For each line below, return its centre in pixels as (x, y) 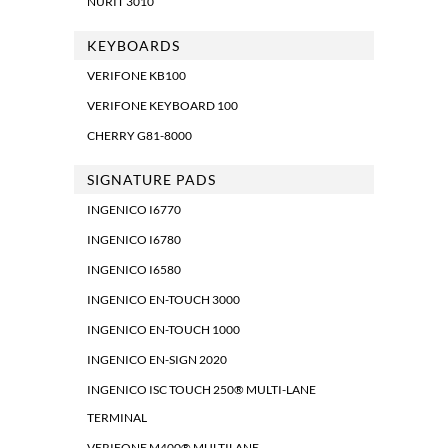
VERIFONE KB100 (136, 76)
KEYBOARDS (133, 46)
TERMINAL (117, 418)
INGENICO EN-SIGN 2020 (157, 360)
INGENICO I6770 (134, 210)
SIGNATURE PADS (151, 180)
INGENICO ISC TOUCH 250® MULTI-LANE (201, 390)
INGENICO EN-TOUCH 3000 (164, 300)
